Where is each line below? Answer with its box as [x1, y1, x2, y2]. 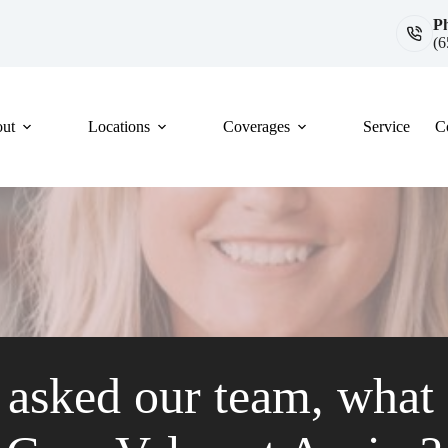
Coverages [223, 118, 291, 135]
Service [363, 118, 411, 135]
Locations [88, 118, 151, 135]
